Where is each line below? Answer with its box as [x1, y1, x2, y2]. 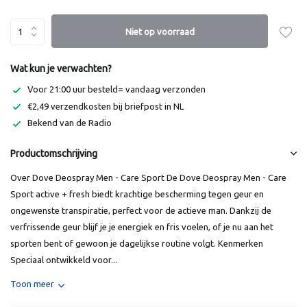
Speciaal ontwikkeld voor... [10, 254, 117, 265]
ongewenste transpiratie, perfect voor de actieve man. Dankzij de [10, 205, 271, 215]
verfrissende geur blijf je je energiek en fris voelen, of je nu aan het [10, 221, 273, 232]
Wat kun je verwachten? [10, 63, 112, 74]
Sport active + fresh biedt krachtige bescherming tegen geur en [10, 188, 264, 199]
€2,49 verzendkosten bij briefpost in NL [27, 101, 184, 111]
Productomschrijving [10, 147, 97, 159]
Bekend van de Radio [27, 118, 112, 128]
